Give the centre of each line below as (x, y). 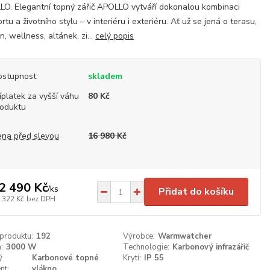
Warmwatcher (184, 236)
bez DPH (41, 199)
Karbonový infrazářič (210, 247)
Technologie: (146, 247)
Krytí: (132, 258)
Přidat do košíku (196, 192)
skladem (105, 76)
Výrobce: (139, 236)
